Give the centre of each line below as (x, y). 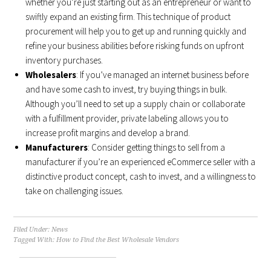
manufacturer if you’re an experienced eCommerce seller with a (141, 162)
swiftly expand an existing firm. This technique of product (128, 16)
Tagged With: (35, 240)
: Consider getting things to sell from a (157, 147)
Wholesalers (51, 74)
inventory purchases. (64, 60)
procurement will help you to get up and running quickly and (136, 31)
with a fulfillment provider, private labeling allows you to (127, 118)
